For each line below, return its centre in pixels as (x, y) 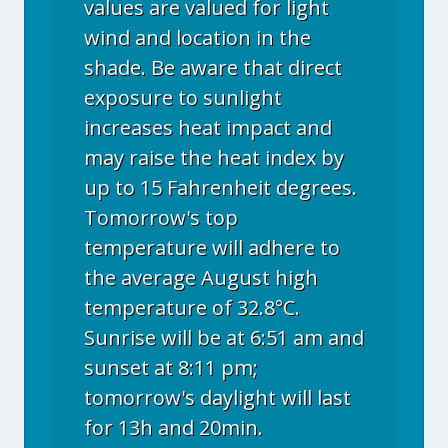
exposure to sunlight (183, 97)
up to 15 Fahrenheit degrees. (220, 187)
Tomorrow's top (161, 217)
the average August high (201, 277)
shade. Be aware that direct (213, 67)
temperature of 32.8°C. (192, 307)
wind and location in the (197, 37)
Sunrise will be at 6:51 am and (224, 337)
